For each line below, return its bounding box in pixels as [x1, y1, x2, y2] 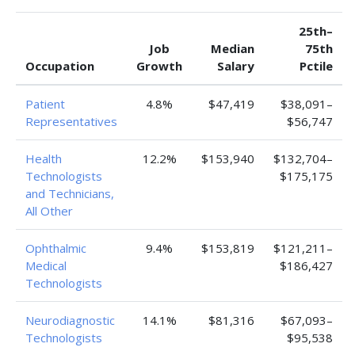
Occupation [25, 57, 94, 74]
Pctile [300, 57, 333, 74]
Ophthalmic [25, 239, 86, 256]
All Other [25, 202, 73, 219]
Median [211, 40, 254, 56]
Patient [25, 95, 65, 112]
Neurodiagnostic [25, 311, 115, 328]
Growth [136, 57, 182, 74]
